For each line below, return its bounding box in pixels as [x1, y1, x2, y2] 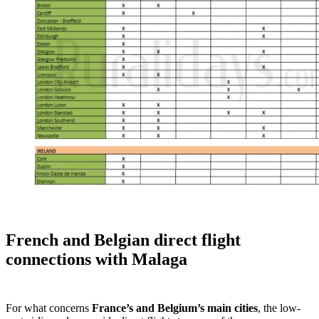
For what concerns [6, 302, 92, 315]
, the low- [258, 302, 300, 315]
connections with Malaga [6, 250, 187, 269]
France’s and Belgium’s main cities [92, 302, 258, 315]
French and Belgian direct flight [6, 231, 241, 250]
